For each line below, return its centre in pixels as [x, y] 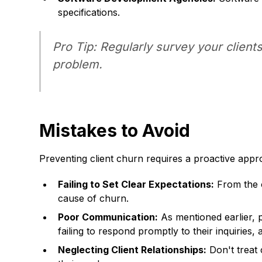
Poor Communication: [108, 217]
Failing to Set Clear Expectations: [136, 184]
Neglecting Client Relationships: [132, 250]
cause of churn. [94, 198]
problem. [78, 64]
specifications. [89, 12]
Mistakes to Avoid [115, 130]
